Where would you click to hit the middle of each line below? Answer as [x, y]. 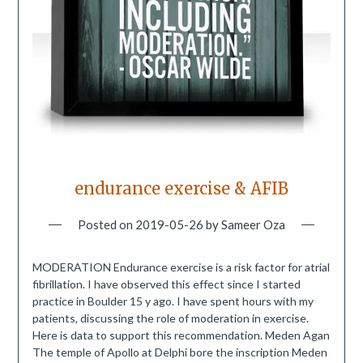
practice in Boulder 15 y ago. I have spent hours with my [173, 301]
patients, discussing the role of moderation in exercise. [170, 318]
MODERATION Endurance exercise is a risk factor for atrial [181, 267]
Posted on [107, 225]
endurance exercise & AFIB [181, 189]
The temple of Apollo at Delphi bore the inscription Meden [179, 352]
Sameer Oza [253, 225]
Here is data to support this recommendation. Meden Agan [181, 335]
